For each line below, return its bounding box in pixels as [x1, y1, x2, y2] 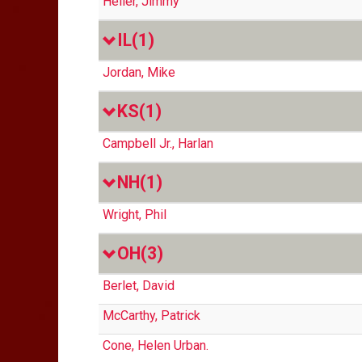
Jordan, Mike [103, 65, 175, 80]
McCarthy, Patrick [103, 308, 200, 323]
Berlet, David [103, 278, 175, 293]
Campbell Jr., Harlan [103, 136, 213, 151]
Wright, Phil [103, 207, 166, 222]
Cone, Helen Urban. [103, 338, 208, 353]
